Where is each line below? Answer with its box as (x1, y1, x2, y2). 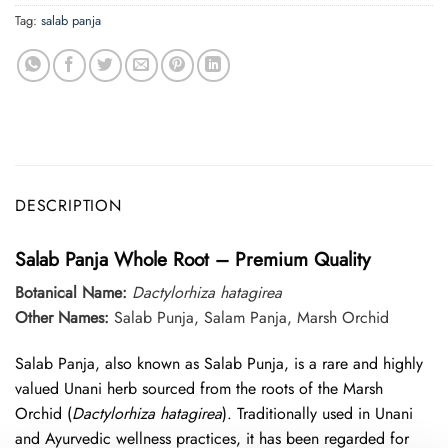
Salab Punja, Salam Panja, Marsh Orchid (109, 306, 389, 330)
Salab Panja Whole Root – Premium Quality (15, 244, 370, 273)
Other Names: (15, 306, 109, 330)
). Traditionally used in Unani (222, 402, 413, 426)
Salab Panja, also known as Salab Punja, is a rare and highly (15, 352, 423, 376)
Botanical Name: (15, 281, 127, 305)
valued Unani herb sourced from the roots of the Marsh (15, 377, 383, 401)
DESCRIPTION (15, 193, 122, 217)
